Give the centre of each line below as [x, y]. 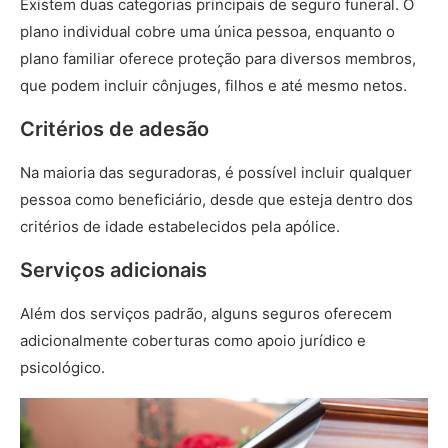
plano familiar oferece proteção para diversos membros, [218, 58]
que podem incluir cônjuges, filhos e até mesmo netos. [215, 85]
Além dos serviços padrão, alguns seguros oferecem [206, 313]
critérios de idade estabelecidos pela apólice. [182, 226]
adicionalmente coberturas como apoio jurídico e [193, 340]
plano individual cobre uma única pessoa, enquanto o [207, 31]
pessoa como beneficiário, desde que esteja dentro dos [216, 199]
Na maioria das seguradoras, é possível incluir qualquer [216, 172]
